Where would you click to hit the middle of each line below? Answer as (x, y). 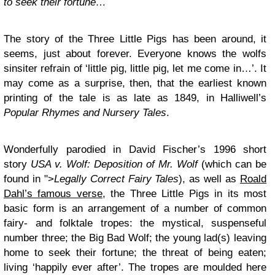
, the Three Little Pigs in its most (184, 194)
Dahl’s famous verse (53, 194)
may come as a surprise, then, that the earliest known (135, 83)
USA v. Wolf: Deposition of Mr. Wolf (114, 164)
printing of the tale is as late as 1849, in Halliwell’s (135, 98)
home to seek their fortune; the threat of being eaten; (135, 253)
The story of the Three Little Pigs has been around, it (135, 39)
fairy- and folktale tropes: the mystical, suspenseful (135, 223)
